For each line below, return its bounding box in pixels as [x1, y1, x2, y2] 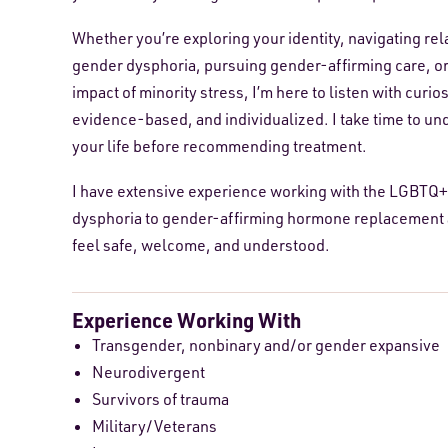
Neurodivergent [92, 362, 205, 383]
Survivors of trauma [92, 389, 229, 410]
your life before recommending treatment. [72, 136, 367, 157]
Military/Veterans [92, 416, 217, 437]
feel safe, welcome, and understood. [72, 235, 330, 256]
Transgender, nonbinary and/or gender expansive [92, 335, 440, 356]
